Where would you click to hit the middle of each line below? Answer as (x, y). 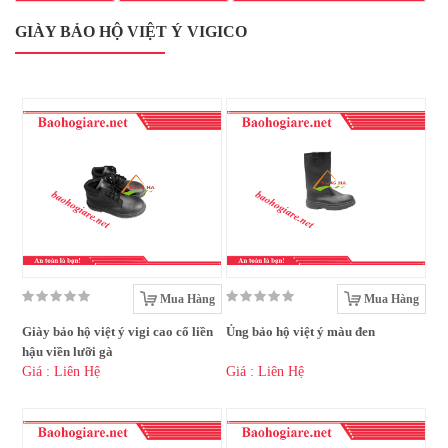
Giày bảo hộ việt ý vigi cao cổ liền (117, 332)
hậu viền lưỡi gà (67, 352)
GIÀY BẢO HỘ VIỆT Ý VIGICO (131, 32)
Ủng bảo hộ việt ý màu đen (300, 332)
